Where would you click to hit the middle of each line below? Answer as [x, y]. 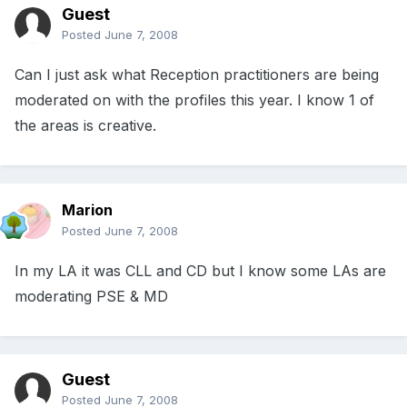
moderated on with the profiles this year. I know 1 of [194, 100]
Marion [87, 210]
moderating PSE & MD [91, 297]
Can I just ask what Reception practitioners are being [197, 75]
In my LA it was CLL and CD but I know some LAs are [200, 271]
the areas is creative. [85, 126]
